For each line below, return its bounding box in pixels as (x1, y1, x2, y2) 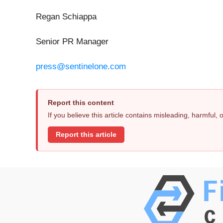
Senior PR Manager (36, 37, 109, 47)
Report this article (56, 130, 116, 138)
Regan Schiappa (36, 12, 97, 22)
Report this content (48, 99, 114, 107)
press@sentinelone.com (36, 62, 126, 72)
